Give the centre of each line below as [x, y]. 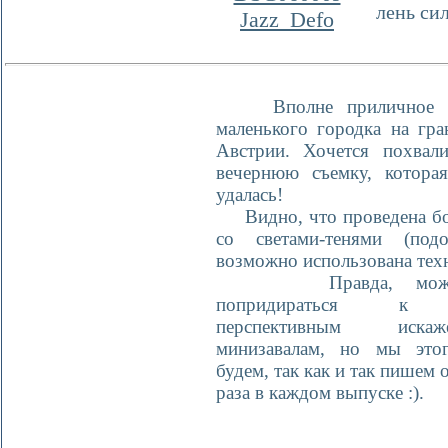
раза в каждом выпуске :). [319, 393]
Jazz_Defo [287, 20]
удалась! [249, 195]
